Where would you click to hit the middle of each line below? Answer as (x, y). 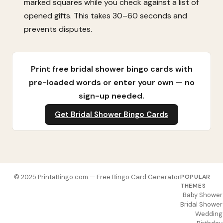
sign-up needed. (111, 96)
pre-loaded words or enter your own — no (111, 82)
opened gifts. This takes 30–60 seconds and (106, 15)
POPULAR (196, 176)
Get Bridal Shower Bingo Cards (111, 114)
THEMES (193, 185)
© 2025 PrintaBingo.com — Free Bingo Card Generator (97, 177)
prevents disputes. (58, 29)
